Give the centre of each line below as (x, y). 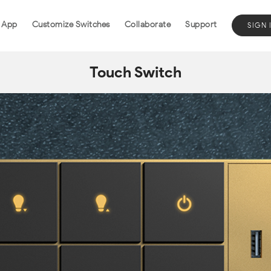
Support (201, 24)
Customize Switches (71, 24)
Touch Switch (135, 72)
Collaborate (147, 24)
